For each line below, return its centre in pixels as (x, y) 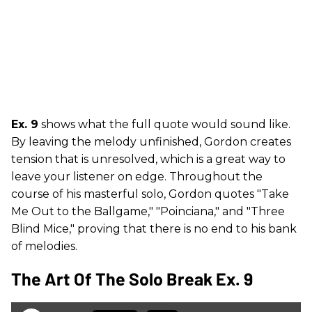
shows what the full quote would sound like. (164, 125)
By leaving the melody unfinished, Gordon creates (151, 142)
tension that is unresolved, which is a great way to (148, 159)
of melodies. (44, 247)
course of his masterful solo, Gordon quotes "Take (150, 194)
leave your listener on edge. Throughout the (137, 177)
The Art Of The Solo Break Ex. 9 (132, 279)
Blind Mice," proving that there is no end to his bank (154, 229)
